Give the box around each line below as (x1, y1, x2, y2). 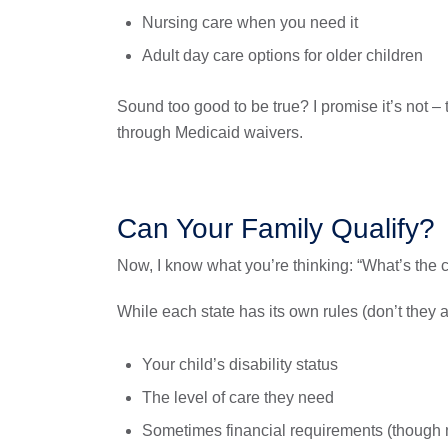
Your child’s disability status (142, 356, 338, 373)
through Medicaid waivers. (117, 124, 303, 141)
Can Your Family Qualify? (117, 213, 435, 244)
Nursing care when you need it (142, 14, 358, 31)
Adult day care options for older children (142, 47, 423, 64)
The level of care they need (142, 389, 334, 406)
